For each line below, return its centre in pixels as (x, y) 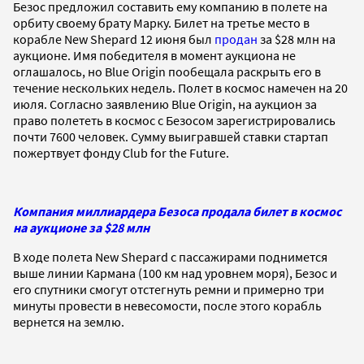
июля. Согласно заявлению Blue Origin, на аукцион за (165, 104)
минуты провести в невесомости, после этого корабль (167, 305)
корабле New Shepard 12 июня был (114, 39)
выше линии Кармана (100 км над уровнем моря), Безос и (175, 273)
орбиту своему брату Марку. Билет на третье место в (161, 22)
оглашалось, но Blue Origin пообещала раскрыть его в (167, 71)
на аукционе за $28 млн (81, 227)
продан (236, 39)
